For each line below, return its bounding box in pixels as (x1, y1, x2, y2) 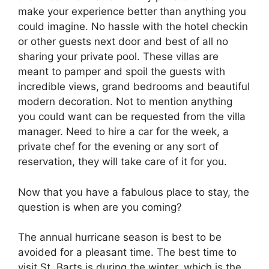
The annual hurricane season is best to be (18, 231, 222, 244)
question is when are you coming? (18, 201, 185, 213)
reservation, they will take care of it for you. (18, 156, 227, 168)
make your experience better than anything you (18, 5, 246, 18)
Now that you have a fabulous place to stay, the (18, 186, 249, 198)
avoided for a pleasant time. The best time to (18, 246, 237, 259)
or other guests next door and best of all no (18, 35, 228, 48)
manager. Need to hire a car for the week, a (18, 125, 229, 138)
